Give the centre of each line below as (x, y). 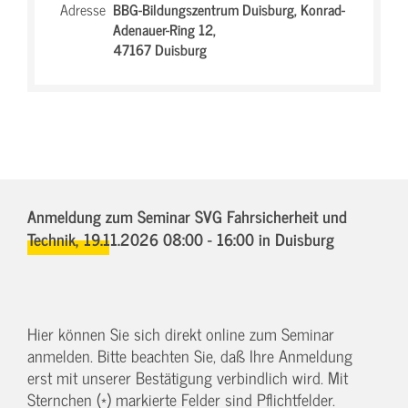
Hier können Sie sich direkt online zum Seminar (181, 334)
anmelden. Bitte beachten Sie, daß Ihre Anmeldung (190, 356)
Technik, (56, 239)
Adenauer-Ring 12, (164, 29)
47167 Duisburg (160, 49)
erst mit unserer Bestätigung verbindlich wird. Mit (188, 377)
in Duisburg (296, 239)
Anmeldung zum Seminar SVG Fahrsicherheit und (187, 216)
